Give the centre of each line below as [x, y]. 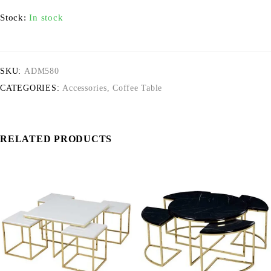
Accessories [85, 88]
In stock [46, 18]
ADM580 [42, 71]
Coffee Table [137, 88]
